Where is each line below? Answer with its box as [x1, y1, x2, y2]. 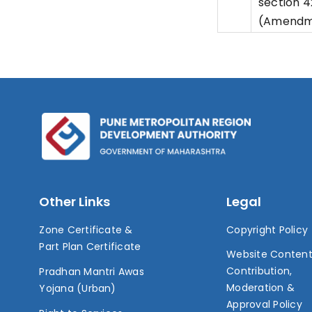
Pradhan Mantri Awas [39, 264, 144, 279]
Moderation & [226, 280, 295, 295]
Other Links [39, 192, 111, 210]
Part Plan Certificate [39, 239, 141, 253]
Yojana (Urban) [39, 281, 116, 295]
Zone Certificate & [39, 222, 133, 237]
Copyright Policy [226, 222, 309, 237]
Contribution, [226, 263, 292, 278]
